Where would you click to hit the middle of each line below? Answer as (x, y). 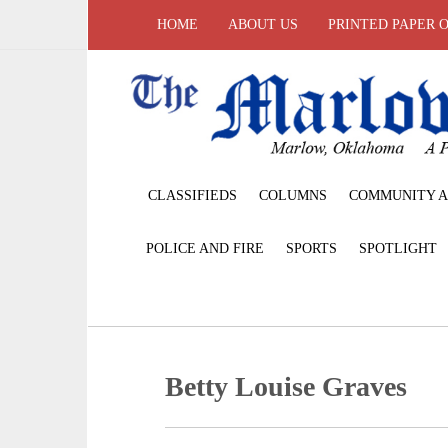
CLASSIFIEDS (192, 195)
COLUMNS (293, 195)
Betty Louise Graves (286, 386)
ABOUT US (263, 24)
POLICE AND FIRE (205, 248)
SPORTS (311, 248)
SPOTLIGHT (398, 248)
